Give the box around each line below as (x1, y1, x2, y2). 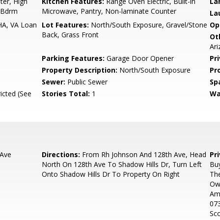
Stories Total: (42, 89, 90, 98)
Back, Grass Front (42, 30, 99, 39)
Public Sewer (65, 77, 108, 86)
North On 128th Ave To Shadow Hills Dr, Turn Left (42, 160, 202, 169)
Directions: (42, 150, 81, 159)
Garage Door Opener (105, 54, 174, 63)
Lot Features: (42, 20, 89, 29)
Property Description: (42, 65, 118, 75)
